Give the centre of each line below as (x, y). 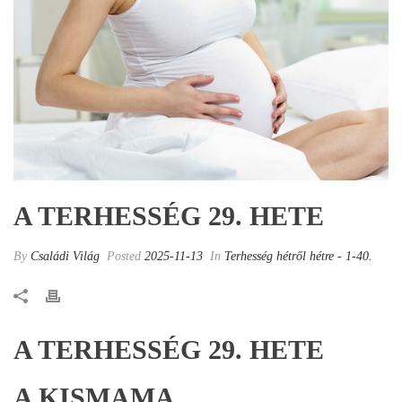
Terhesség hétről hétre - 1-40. (298, 256)
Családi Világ (65, 256)
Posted (124, 256)
